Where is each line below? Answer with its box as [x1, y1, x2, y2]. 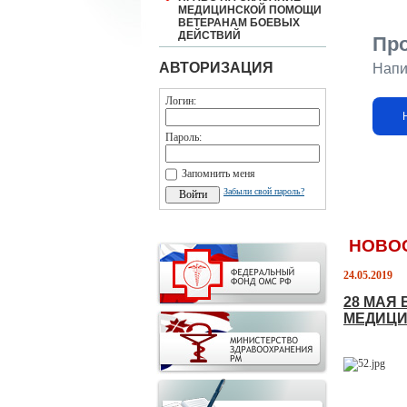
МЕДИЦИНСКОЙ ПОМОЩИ [178, 4, 322, 16]
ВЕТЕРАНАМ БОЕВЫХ [178, 16, 300, 29]
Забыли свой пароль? [223, 186, 304, 196]
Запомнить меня [182, 167, 255, 180]
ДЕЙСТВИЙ [178, 29, 241, 42]
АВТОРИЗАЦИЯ [159, 60, 273, 75]
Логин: [165, 94, 196, 107]
